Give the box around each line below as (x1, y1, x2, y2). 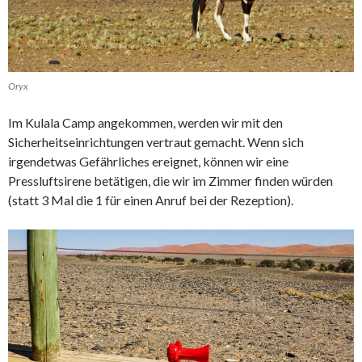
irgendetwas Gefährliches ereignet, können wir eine (8, 154, 288, 170)
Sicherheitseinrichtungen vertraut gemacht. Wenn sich (8, 134, 304, 150)
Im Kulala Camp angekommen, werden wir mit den (8, 115, 283, 131)
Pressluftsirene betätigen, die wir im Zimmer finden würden (8, 173, 333, 189)
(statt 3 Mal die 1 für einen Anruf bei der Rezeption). (8, 192, 293, 208)
